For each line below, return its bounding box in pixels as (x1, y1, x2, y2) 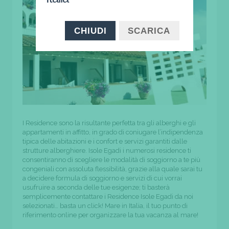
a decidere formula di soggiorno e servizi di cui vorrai (22, 174, 182, 182)
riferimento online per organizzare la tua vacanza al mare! (22, 211, 198, 219)
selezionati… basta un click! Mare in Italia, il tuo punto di (22, 202, 188, 210)
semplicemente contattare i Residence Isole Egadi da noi (22, 193, 193, 201)
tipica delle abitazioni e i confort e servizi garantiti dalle (22, 138, 187, 146)
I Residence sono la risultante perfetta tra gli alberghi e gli (22, 119, 196, 127)
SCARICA (128, 26, 171, 35)
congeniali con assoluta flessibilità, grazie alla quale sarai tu (22, 165, 202, 173)
